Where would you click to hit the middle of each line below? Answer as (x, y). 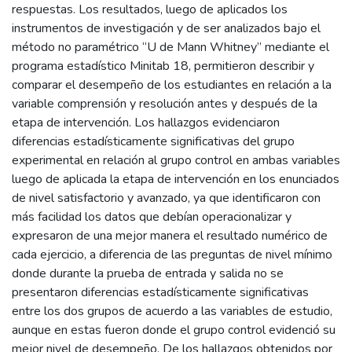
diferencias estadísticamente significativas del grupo (153, 141)
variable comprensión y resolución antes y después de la (165, 103)
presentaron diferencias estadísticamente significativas (160, 292)
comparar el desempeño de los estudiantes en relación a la (172, 84)
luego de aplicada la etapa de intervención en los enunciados (176, 179)
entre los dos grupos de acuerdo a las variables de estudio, (172, 311)
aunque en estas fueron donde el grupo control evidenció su (174, 330)
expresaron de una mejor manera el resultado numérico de (170, 235)
